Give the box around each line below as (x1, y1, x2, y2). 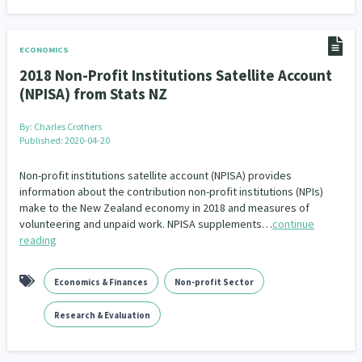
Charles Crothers (33, 120, 102, 133)
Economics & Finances (53, 276, 148, 288)
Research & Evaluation (53, 309, 150, 321)
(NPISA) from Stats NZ (19, 84, 167, 103)
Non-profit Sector (174, 276, 254, 288)
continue (271, 217, 314, 231)
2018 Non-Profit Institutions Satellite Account (19, 65, 332, 85)
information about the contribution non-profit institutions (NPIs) (19, 184, 323, 199)
